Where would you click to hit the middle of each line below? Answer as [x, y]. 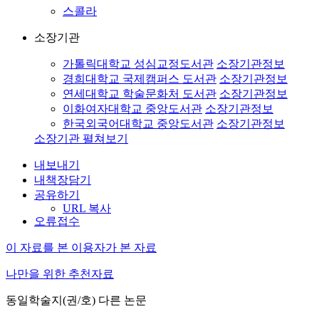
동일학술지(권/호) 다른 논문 [76, 300]
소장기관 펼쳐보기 [81, 138]
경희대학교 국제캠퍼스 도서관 [140, 79]
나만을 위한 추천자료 [60, 274]
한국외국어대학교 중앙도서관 [138, 124]
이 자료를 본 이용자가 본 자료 [81, 247]
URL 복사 [87, 208]
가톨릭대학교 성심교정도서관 [138, 64]
